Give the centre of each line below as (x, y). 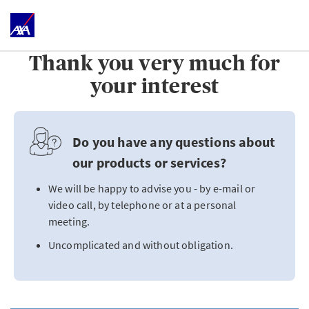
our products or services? (149, 162)
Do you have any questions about (174, 142)
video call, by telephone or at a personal (142, 205)
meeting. (69, 221)
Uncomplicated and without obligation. (141, 245)
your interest (154, 86)
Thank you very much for (154, 63)
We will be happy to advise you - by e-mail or (152, 188)
